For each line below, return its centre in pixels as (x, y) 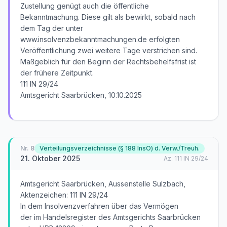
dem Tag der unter (52, 28)
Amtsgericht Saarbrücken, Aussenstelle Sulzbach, (103, 184)
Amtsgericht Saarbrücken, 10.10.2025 (81, 95)
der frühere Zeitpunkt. (57, 73)
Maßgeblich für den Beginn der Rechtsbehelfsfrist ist (108, 62)
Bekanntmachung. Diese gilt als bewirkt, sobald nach (108, 17)
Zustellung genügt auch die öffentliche (85, 6)
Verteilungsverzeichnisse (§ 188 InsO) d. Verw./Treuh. (120, 148)
